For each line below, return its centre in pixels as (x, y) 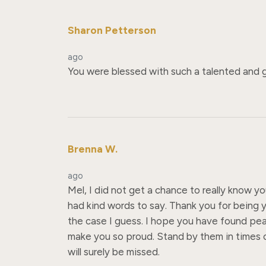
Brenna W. (93, 148)
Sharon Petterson (112, 30)
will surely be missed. (114, 251)
